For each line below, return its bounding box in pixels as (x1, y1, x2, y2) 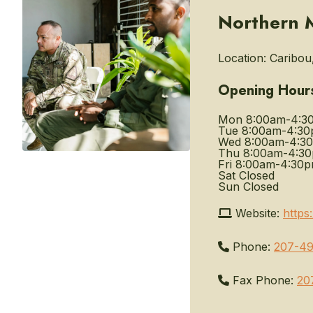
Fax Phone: (229, 273, 293, 287)
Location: (218, 51, 266, 65)
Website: (232, 206, 279, 220)
